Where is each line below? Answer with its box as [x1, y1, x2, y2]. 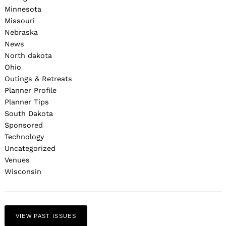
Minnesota [5, 5, 41, 14]
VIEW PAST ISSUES [15, 213, 77, 219]
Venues [5, 156, 30, 164]
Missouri [5, 17, 35, 25]
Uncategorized [5, 144, 55, 153]
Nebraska [5, 28, 38, 37]
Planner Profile [5, 86, 56, 95]
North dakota [5, 51, 52, 60]
